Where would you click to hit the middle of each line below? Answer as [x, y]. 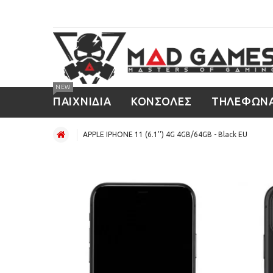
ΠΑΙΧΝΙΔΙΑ [82, 101]
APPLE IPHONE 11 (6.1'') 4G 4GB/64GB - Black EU [165, 134]
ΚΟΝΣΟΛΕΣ [161, 101]
